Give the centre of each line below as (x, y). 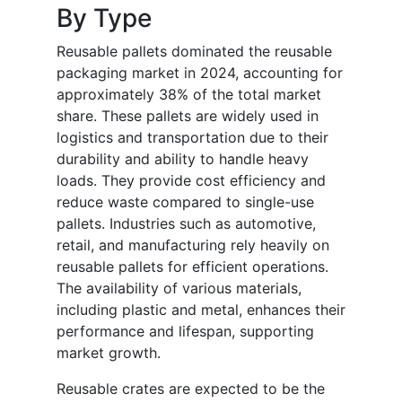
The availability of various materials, (179, 288)
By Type (104, 18)
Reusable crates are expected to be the (191, 389)
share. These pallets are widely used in (188, 116)
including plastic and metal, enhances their (201, 310)
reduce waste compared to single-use (185, 202)
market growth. (109, 353)
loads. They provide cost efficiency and (191, 181)
